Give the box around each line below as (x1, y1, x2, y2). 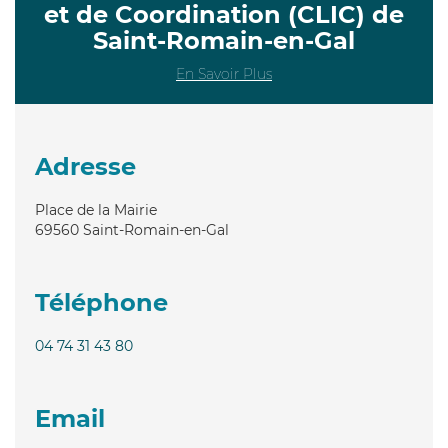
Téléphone (35, 287, 168, 317)
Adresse (35, 151, 136, 181)
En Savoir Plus (176, 64, 272, 83)
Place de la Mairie (35, 200, 157, 219)
